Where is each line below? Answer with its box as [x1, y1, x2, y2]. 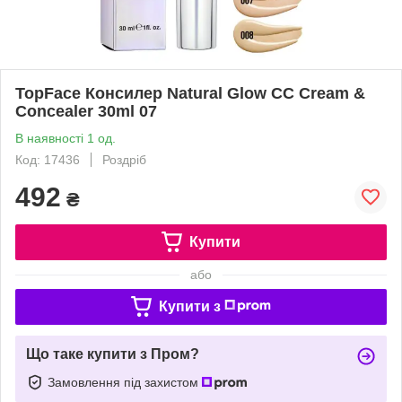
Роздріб [102, 152, 146, 167]
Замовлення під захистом [48, 374, 202, 389]
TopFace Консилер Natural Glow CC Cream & [15, 83, 365, 102]
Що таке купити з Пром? [26, 345, 199, 362]
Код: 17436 [15, 152, 80, 167]
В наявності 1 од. [15, 130, 116, 145]
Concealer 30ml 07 [15, 101, 157, 120]
